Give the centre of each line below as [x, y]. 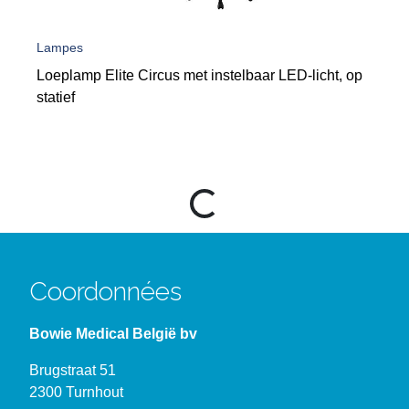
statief [56, 97]
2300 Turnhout [76, 392]
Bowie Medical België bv [113, 334]
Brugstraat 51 [73, 370]
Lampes [60, 47]
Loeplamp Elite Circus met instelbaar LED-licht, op [199, 75]
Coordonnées [105, 292]
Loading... [225, 202]
